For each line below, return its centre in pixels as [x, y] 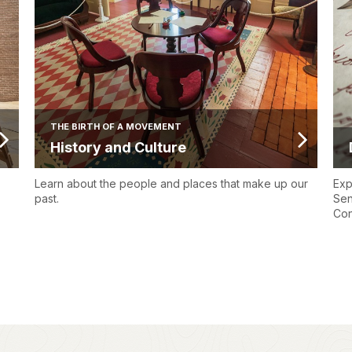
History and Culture [118, 148]
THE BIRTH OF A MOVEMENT [116, 127]
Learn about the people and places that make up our [171, 184]
